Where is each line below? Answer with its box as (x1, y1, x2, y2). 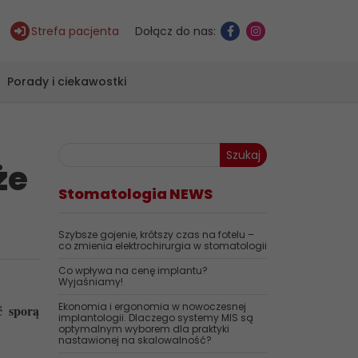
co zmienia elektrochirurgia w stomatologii (58, 239, 267, 253)
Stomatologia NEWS (58, 184, 213, 204)
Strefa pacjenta (31, 22, 119, 39)
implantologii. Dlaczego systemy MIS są (58, 311, 253, 324)
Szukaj (226, 147, 261, 163)
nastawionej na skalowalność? (58, 333, 212, 347)
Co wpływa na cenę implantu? (58, 264, 208, 277)
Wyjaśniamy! (58, 275, 123, 288)
